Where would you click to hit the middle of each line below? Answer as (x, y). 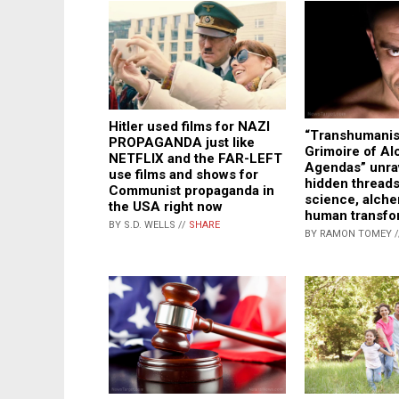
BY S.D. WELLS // (149, 224)
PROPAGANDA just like (182, 142)
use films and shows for (183, 174)
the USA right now (166, 206)
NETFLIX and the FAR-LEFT (195, 158)
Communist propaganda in (191, 190)
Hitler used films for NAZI (189, 126)
